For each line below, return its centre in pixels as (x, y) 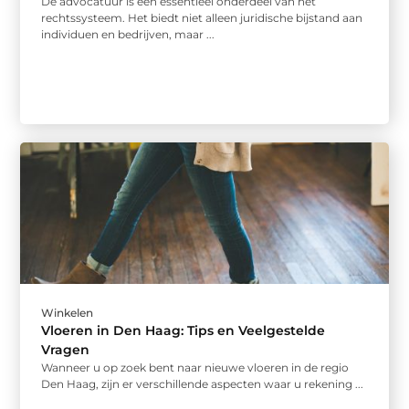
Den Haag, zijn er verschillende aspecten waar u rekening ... (203, 383)
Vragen (66, 349)
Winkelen (68, 312)
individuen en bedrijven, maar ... (128, 35)
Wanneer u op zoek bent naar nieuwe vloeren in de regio (195, 367)
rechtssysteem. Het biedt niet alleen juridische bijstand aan (202, 18)
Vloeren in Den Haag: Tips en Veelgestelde (184, 330)
